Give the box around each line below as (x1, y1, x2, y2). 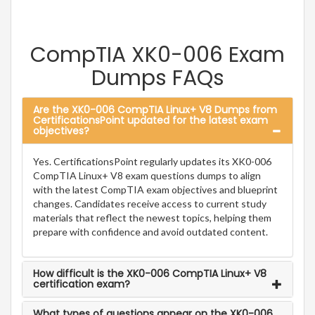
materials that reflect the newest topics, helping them (33, 212, 271, 224)
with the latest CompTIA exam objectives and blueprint (33, 184, 278, 196)
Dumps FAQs (91, 63, 224, 94)
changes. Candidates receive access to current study (33, 198, 266, 210)
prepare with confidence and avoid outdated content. (33, 226, 268, 238)
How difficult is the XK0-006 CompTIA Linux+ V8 (33, 266, 266, 281)
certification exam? (33, 277, 130, 292)
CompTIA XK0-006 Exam (30, 40, 285, 70)
